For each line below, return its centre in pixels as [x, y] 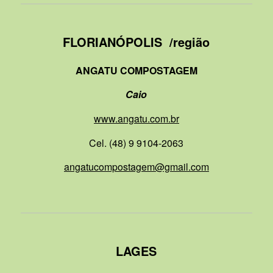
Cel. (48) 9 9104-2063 [136, 143]
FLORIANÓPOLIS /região [136, 42]
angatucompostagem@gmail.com [136, 167]
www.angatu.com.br [136, 118]
